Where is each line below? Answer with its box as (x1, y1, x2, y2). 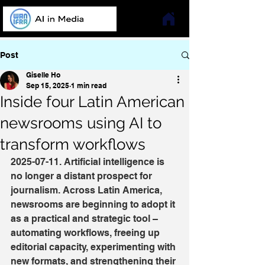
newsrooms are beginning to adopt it (11, 199, 177, 210)
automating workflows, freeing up (11, 227, 162, 238)
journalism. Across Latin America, (11, 185, 164, 196)
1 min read (71, 81, 106, 90)
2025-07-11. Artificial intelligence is (11, 156, 167, 167)
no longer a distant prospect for (11, 170, 154, 182)
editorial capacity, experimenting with (11, 241, 178, 253)
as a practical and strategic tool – (11, 213, 160, 224)
